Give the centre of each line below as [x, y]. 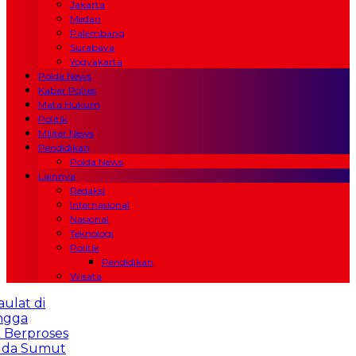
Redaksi [87, 190]
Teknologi [92, 233]
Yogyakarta [96, 62]
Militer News [66, 133]
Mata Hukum [69, 104]
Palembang [97, 33]
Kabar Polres [67, 90]
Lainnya [57, 176]
